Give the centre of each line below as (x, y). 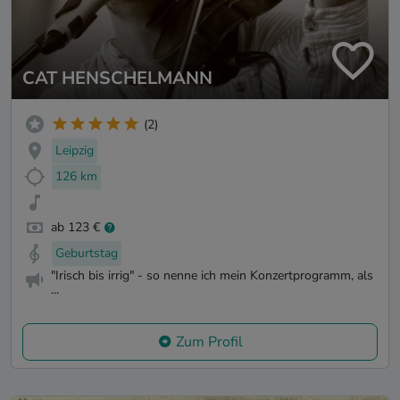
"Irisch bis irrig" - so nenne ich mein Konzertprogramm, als (212, 276)
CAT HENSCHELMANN (117, 79)
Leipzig (75, 151)
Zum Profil (209, 342)
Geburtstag (87, 254)
